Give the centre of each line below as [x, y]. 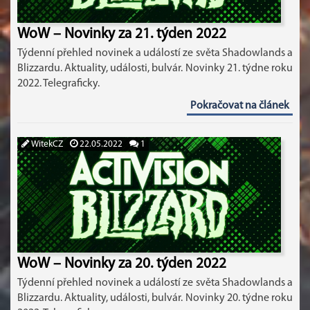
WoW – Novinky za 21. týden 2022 [122, 34]
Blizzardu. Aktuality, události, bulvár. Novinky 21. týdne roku [155, 69]
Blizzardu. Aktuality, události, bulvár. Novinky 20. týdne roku [155, 298]
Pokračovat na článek [240, 106]
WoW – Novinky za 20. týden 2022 [122, 264]
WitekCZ [46, 144]
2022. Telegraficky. [58, 84]
